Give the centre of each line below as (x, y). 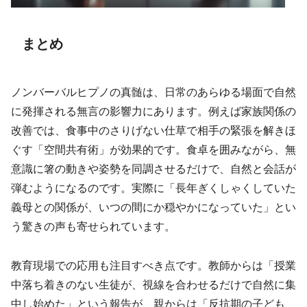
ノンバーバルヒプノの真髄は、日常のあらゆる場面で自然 (153, 92)
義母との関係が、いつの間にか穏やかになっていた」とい (153, 207)
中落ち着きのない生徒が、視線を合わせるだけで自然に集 (153, 284)
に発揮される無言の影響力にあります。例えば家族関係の (153, 111)
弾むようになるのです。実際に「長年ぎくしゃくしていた (153, 188)
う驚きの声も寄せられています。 (93, 226)
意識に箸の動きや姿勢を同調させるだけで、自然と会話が (153, 169)
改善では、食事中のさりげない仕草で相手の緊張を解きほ (153, 130)
